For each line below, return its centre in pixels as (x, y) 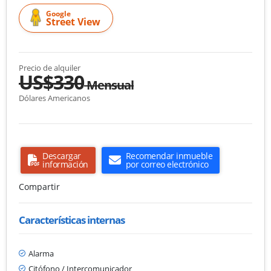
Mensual (109, 85)
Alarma (41, 253)
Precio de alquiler (50, 67)
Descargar (62, 155)
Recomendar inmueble (169, 155)
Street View (73, 21)
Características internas (72, 220)
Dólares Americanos (54, 98)
